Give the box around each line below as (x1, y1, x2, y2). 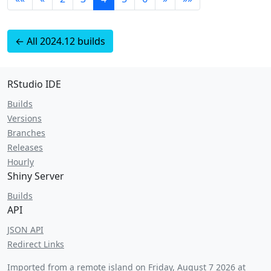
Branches (7, 127, 45, 139)
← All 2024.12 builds (15, 34, 105, 48)
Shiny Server (7, 169, 64, 183)
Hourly (7, 156, 34, 168)
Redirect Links (7, 238, 64, 250)
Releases (7, 142, 43, 153)
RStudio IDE (7, 77, 61, 91)
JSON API (7, 224, 44, 235)
